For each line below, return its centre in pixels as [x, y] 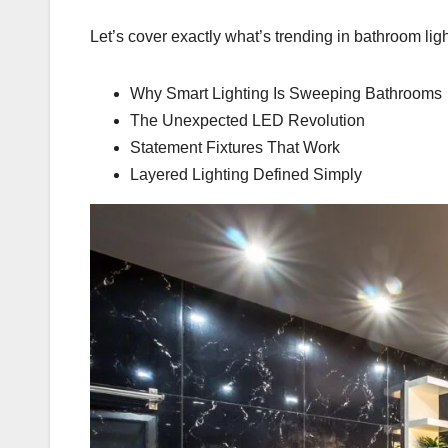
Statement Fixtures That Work [235, 148]
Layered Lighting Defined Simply [246, 175]
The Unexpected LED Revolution [247, 121]
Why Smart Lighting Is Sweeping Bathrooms [286, 94]
